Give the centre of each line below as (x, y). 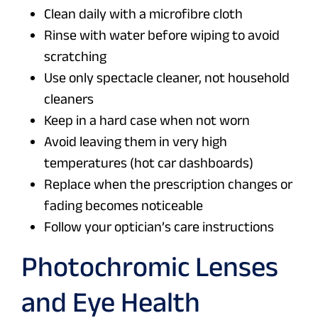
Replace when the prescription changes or (168, 184)
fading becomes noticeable (124, 205)
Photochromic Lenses (150, 267)
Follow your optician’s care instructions (159, 227)
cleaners (69, 99)
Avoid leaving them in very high (136, 142)
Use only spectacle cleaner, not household (167, 78)
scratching (75, 56)
